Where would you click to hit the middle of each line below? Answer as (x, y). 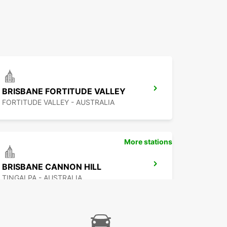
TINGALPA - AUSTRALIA (42, 178)
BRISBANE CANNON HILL (52, 167)
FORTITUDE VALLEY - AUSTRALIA (58, 102)
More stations (148, 142)
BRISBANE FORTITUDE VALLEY (64, 91)
